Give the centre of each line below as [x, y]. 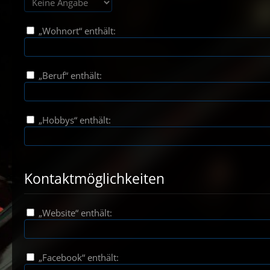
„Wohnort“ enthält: [76, 31]
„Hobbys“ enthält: [74, 120]
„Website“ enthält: [74, 213]
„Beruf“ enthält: [69, 75]
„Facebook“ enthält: [77, 257]
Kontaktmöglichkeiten [94, 178]
